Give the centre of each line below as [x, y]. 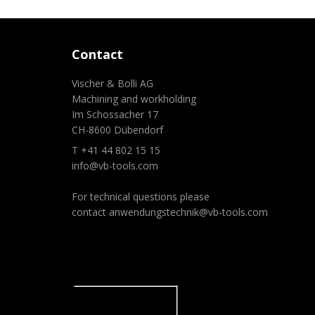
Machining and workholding [134, 99]
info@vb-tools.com [115, 166]
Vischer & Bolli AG [113, 84]
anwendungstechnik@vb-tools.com [189, 212]
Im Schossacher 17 [115, 115]
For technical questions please [141, 197]
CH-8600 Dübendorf [118, 130]
